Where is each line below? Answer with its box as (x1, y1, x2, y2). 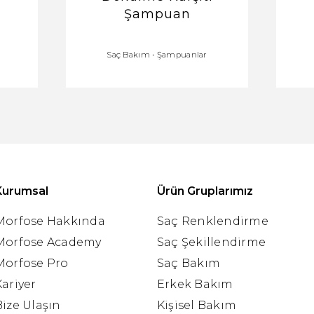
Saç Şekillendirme (157, 235, 266, 249)
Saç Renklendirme (157, 214, 268, 228)
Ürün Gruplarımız (157, 184, 253, 198)
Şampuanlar (156, 50, 207, 60)
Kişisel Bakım (157, 299, 237, 312)
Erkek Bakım (157, 278, 233, 291)
